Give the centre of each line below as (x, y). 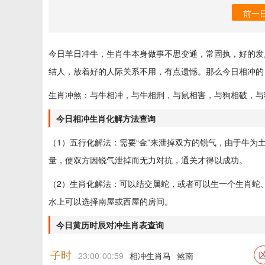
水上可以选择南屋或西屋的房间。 (111, 201)
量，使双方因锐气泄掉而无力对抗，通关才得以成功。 (148, 160)
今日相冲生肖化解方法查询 (106, 119)
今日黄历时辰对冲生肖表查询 (110, 225)
